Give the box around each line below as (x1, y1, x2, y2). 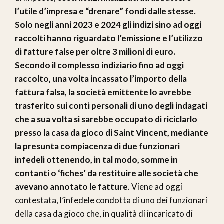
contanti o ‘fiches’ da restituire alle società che (15, 167, 198, 178)
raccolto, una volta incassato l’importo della (15, 73, 187, 84)
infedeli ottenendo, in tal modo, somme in (15, 154, 178, 165)
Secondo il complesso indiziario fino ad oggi (15, 59, 184, 70)
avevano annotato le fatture (15, 181, 128, 192)
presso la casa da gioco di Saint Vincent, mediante (15, 127, 208, 138)
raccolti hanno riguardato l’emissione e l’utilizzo (15, 32, 203, 43)
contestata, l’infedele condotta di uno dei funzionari (15, 194, 207, 205)
